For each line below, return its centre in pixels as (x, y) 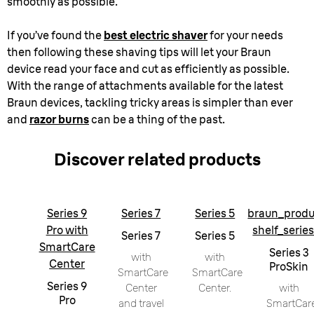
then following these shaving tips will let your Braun (139, 52)
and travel (141, 303)
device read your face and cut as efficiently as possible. (148, 69)
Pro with (67, 230)
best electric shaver (156, 35)
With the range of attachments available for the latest (145, 86)
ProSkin (289, 266)
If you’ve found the (55, 35)
